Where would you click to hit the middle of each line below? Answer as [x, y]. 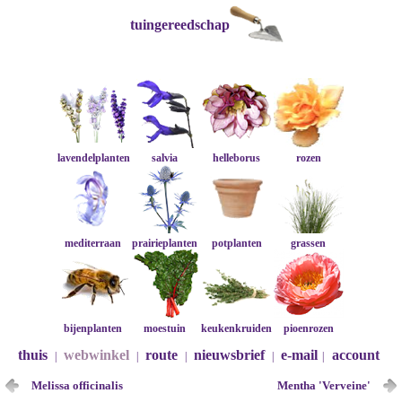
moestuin [165, 328]
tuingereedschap [180, 25]
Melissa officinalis [77, 385]
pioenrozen [308, 328]
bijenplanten [93, 328]
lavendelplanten [93, 158]
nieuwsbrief [229, 355]
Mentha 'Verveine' [323, 385]
